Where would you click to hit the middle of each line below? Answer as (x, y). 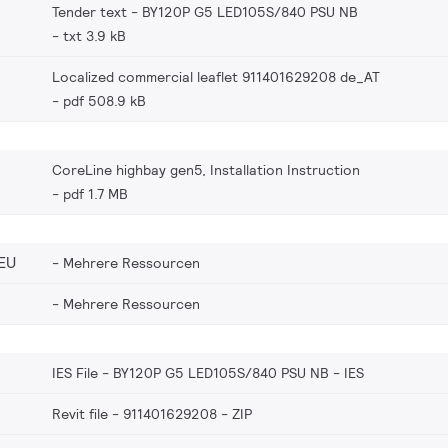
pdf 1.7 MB (95, 193)
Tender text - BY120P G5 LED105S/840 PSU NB (205, 11)
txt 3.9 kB (94, 35)
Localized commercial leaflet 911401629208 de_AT (216, 76)
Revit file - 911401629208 (134, 413)
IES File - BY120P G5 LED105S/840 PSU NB (190, 372)
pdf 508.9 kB (104, 100)
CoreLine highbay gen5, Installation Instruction (206, 169)
